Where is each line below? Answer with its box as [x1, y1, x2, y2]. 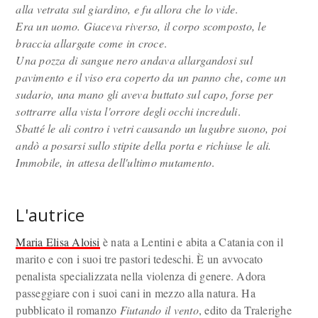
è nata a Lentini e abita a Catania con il [99, 234, 283, 249]
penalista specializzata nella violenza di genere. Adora [16, 268, 266, 283]
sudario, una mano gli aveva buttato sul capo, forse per [16, 87, 273, 102]
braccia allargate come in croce [16, 35, 164, 50]
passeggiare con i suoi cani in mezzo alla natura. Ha [16, 285, 256, 300]
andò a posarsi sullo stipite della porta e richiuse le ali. [16, 138, 272, 153]
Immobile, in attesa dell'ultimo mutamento [16, 155, 212, 170]
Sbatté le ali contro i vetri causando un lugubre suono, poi [16, 121, 287, 136]
